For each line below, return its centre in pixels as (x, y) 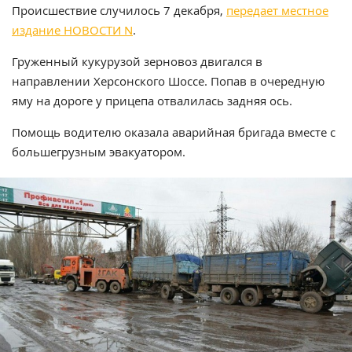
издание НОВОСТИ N (72, 30)
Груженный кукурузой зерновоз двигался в (137, 62)
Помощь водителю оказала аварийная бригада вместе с (174, 132)
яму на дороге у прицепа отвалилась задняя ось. (152, 101)
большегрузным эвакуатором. (99, 152)
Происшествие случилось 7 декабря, (119, 11)
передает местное (277, 11)
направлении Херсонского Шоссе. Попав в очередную (168, 81)
